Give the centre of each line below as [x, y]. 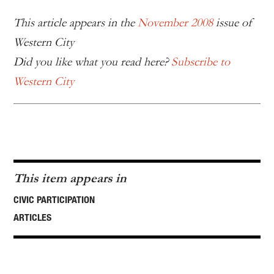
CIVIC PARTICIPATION [54, 200]
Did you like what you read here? [92, 62]
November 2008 [175, 23]
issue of [232, 23]
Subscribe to [201, 62]
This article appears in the [76, 23]
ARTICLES [32, 217]
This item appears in [70, 179]
